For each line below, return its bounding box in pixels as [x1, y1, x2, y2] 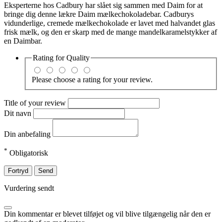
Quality [66, 54, 90, 62]
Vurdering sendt [4, 184, 54, 193]
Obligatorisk [7, 149, 48, 158]
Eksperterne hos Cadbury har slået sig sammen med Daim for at [4, 1, 203, 10]
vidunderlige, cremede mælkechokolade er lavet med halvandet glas [4, 19, 215, 28]
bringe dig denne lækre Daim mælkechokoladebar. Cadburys [4, 10, 194, 19]
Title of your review [4, 98, 68, 107]
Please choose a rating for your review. [32, 75, 153, 84]
